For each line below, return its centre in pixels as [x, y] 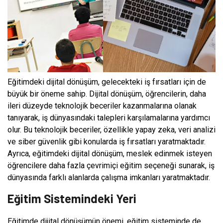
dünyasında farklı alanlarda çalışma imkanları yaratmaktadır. [109, 177]
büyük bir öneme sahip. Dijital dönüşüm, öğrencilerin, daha [107, 94]
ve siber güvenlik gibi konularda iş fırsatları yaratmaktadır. [107, 141]
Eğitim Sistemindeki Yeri [72, 198]
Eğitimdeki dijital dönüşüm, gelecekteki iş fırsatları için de [107, 82]
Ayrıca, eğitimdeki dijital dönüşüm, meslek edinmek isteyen [110, 153]
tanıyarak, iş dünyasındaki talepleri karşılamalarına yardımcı [109, 117]
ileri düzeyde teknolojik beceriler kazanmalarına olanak [102, 106]
